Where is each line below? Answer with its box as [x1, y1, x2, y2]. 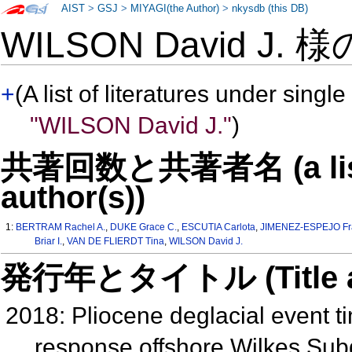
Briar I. [34, 236, 62, 247]
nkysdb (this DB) [232, 3, 309, 14]
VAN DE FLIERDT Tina [66, 236, 164, 247]
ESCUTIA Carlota [181, 222, 256, 233]
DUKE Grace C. [110, 222, 178, 233]
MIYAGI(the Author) [130, 3, 220, 14]
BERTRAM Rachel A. [16, 222, 106, 233]
